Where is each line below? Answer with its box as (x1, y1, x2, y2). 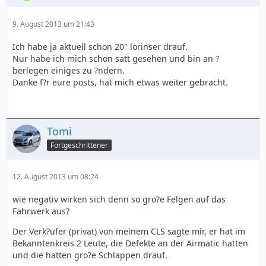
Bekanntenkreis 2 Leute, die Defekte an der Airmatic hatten (12, 237, 248, 249)
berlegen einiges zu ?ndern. (12, 65, 125, 76)
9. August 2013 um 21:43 (12, 19, 94, 29)
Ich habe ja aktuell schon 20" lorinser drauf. (12, 41, 188, 52)
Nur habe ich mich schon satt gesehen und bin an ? (12, 53, 219, 64)
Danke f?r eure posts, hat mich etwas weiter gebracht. (12, 77, 228, 88)
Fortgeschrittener (50, 140, 108, 150)
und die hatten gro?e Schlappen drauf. (12, 249, 167, 261)
